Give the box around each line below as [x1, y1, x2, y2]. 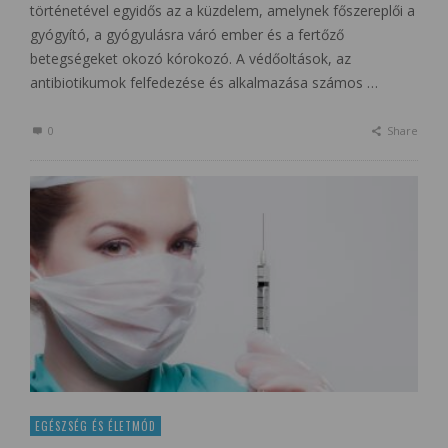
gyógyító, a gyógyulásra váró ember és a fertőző [30, 25, 344, 45]
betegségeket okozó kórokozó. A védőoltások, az [30, 49, 351, 69]
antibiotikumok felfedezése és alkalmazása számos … [30, 73, 378, 93]
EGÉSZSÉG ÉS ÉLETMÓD [35, 417, 156, 434]
